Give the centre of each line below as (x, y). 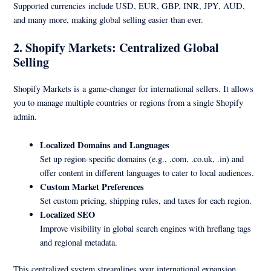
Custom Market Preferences (92, 186)
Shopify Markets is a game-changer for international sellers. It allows (134, 89)
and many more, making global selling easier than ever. (109, 19)
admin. (25, 117)
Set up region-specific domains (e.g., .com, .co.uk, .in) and (142, 158)
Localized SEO (68, 214)
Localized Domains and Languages (105, 145)
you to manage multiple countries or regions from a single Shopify (129, 103)
